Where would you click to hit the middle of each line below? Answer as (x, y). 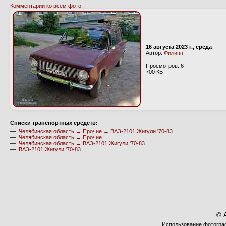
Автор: (155, 53)
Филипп (174, 53)
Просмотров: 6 (165, 66)
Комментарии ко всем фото (46, 6)
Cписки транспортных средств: (54, 123)
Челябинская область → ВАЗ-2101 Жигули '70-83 (82, 143)
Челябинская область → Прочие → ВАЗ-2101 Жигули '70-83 (96, 131)
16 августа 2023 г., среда (179, 47)
